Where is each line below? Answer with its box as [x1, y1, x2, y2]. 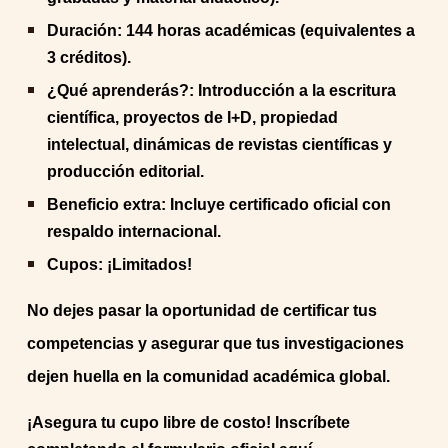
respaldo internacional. [47, 223, 222, 240]
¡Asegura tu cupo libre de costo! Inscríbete [27, 414, 351, 431]
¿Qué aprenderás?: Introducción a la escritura [47, 82, 397, 99]
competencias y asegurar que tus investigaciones [27, 335, 405, 352]
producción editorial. [47, 163, 205, 180]
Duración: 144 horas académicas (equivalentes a [47, 22, 416, 39]
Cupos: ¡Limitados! [47, 256, 193, 273]
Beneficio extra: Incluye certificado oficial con [47, 196, 392, 213]
